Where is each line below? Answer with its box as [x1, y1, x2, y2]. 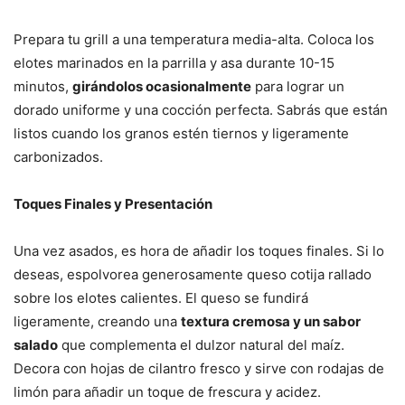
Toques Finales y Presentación [14, 195, 212, 213]
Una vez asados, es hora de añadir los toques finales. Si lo [14, 242, 384, 260]
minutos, [14, 78, 72, 96]
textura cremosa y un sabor [181, 313, 361, 331]
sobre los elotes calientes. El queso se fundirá [14, 289, 308, 307]
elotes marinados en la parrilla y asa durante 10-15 [14, 54, 334, 72]
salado [14, 336, 58, 354]
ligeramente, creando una [14, 313, 181, 331]
